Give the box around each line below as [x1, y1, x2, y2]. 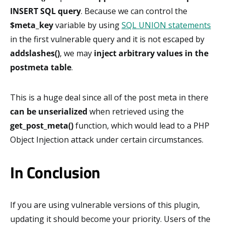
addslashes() [10, 47, 60, 59]
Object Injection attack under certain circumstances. [10, 134, 203, 145]
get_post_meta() [10, 120, 73, 131]
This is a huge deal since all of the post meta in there [10, 91, 208, 103]
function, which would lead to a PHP [73, 120, 209, 131]
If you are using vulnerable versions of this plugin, [10, 199, 200, 210]
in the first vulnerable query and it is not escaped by [10, 33, 204, 45]
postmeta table [10, 61, 71, 73]
